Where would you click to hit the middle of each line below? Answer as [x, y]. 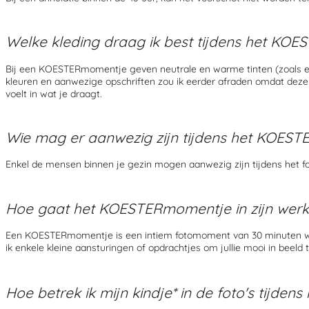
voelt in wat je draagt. [54, 93]
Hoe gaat [39, 208]
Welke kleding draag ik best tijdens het [138, 42]
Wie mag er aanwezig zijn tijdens [118, 137]
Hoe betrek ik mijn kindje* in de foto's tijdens [156, 292]
